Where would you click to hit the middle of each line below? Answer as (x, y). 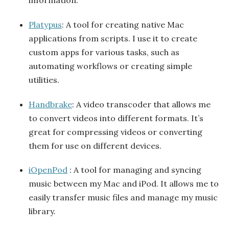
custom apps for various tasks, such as (104, 52)
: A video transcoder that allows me (141, 104)
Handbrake (50, 104)
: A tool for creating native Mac (123, 24)
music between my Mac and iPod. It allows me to (124, 184)
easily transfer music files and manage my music (123, 198)
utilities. (44, 79)
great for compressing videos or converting (116, 132)
